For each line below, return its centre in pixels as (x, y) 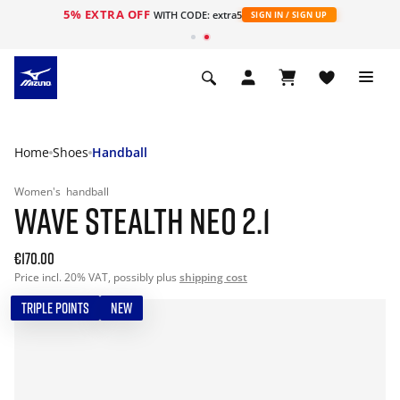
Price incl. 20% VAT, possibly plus (97, 277)
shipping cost (213, 277)
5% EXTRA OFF (108, 14)
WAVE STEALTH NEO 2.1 (142, 221)
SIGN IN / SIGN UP (289, 15)
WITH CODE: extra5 (197, 15)
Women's (39, 192)
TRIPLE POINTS (55, 308)
